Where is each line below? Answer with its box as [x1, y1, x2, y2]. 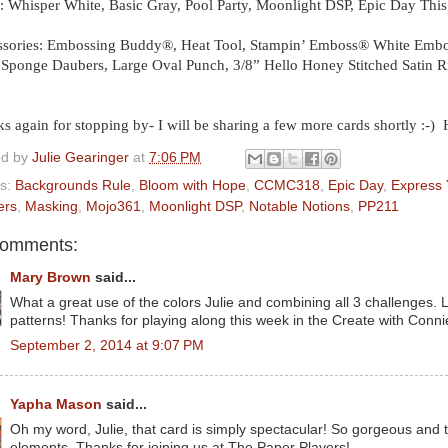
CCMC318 [254, 177, 320, 193]
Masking [25, 198, 78, 214]
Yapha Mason [10, 397, 102, 412]
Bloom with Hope [139, 177, 246, 193]
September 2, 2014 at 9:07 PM [10, 337, 204, 353]
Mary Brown [10, 270, 91, 285]
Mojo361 [86, 198, 141, 214]
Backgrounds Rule [15, 177, 131, 193]
